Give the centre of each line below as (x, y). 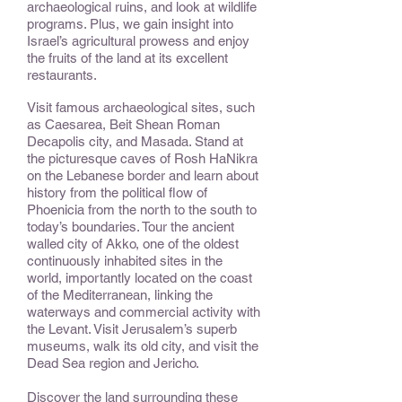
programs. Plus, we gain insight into (130, 24)
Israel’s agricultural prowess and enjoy (138, 41)
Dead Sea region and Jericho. (113, 363)
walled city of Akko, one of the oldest (133, 244)
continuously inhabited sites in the (125, 261)
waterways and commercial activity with (144, 312)
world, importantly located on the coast (140, 278)
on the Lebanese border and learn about (143, 175)
